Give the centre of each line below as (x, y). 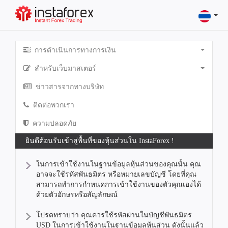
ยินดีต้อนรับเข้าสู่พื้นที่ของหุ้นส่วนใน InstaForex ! (100, 141)
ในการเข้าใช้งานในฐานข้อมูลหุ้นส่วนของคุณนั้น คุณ (119, 164)
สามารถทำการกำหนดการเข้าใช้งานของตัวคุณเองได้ (119, 184)
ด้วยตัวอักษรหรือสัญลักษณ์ (77, 195)
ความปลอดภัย (53, 123)
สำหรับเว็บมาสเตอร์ (64, 68)
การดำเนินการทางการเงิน (74, 50)
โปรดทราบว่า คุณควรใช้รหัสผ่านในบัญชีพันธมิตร (114, 215)
